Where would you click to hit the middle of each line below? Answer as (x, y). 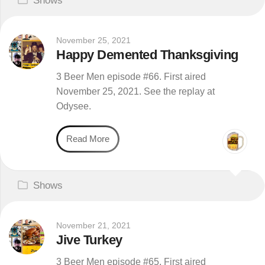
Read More (88, 139)
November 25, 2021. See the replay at (135, 91)
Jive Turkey (89, 240)
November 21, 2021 (93, 225)
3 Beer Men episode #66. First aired (131, 77)
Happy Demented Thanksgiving (147, 55)
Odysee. (74, 106)
